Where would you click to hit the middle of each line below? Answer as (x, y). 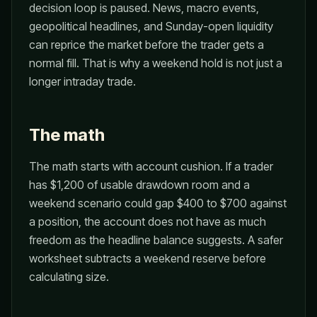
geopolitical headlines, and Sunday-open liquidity (151, 26)
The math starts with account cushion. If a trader (151, 166)
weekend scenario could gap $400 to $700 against (158, 203)
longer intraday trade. (82, 81)
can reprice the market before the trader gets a (146, 45)
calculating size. (69, 277)
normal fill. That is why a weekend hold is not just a (156, 63)
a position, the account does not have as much (148, 221)
